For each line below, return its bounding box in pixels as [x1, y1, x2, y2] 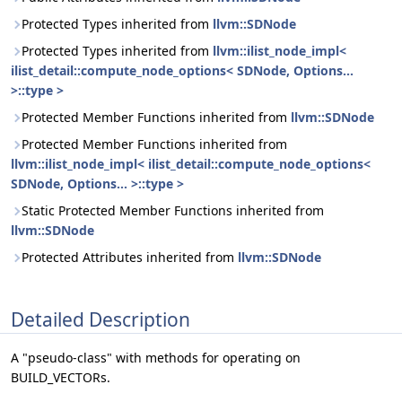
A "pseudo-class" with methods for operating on [11, 349, 301, 367]
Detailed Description [11, 306, 190, 332]
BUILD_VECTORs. [11, 369, 110, 387]
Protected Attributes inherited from [22, 249, 238, 266]
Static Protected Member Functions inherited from [22, 202, 324, 219]
